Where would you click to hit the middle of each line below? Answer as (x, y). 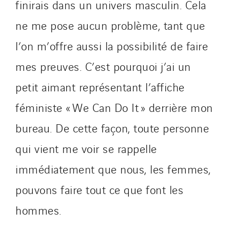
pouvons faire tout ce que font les (99, 189)
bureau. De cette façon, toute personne (112, 127)
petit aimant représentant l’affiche (100, 86)
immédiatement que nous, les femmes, (113, 168)
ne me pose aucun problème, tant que (110, 25)
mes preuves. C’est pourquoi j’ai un (103, 66)
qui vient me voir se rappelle (86, 148)
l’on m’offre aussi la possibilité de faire (112, 45)
